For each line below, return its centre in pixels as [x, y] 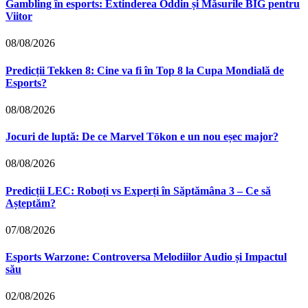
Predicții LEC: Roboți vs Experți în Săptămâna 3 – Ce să [138, 190]
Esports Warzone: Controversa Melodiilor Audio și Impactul [146, 257]
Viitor [19, 16]
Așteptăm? [31, 203]
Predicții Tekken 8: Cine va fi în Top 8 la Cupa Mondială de [145, 70]
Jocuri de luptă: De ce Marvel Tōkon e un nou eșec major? [142, 137]
